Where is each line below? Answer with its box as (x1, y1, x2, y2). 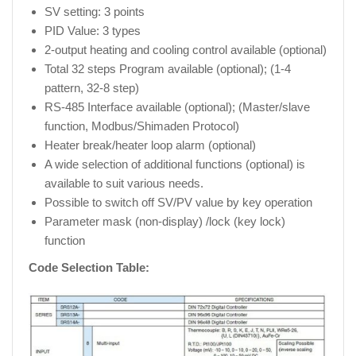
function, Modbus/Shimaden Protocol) (44, 119, 239, 133)
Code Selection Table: (29, 261, 149, 274)
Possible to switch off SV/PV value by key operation (44, 195, 312, 209)
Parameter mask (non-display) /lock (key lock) (44, 215, 285, 228)
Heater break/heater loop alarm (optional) (44, 138, 256, 152)
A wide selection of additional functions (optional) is (44, 157, 305, 171)
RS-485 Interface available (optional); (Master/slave (44, 100, 310, 114)
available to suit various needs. (44, 176, 203, 190)
